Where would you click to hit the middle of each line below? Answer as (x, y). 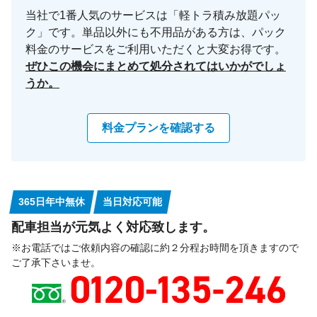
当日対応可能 (132, 202)
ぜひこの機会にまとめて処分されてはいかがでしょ (156, 67)
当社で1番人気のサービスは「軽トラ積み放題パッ (153, 16)
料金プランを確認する (158, 128)
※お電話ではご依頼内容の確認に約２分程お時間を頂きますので (155, 248)
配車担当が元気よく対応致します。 (113, 227)
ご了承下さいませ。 (56, 263)
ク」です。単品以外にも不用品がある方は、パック (156, 33)
